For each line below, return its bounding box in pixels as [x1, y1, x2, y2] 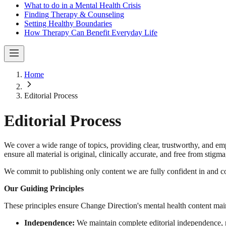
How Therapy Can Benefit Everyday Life [24, 28, 157, 37]
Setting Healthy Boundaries [24, 19, 112, 28]
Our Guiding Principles [4, 184, 84, 193]
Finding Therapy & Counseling [24, 10, 124, 19]
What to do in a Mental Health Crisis [24, 1, 141, 10]
